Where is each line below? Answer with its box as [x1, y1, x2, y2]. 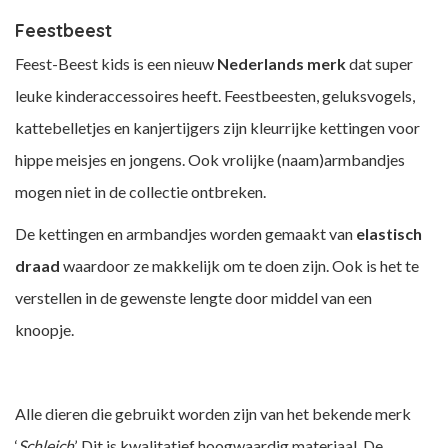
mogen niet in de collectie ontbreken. [15, 182, 266, 201]
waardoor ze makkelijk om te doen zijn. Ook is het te [60, 256, 419, 275]
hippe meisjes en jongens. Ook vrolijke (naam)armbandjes [15, 150, 405, 169]
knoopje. [15, 320, 74, 339]
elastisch [356, 224, 422, 243]
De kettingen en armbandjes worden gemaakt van [15, 224, 356, 243]
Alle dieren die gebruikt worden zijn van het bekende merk [15, 404, 411, 423]
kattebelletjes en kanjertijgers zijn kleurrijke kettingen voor [15, 118, 420, 137]
